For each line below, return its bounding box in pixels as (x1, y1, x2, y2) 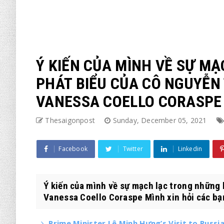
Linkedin (177, 144, 202, 153)
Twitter (122, 144, 143, 153)
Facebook (58, 144, 88, 153)
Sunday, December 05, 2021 (112, 115, 209, 125)
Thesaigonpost (45, 115, 95, 125)
